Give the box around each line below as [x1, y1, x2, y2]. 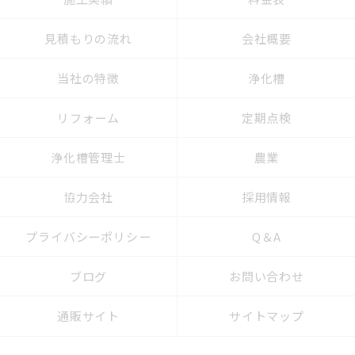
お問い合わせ [228, 268, 305, 284]
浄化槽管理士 [50, 149, 127, 166]
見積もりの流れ [44, 30, 133, 47]
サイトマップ [228, 307, 305, 324]
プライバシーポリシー [25, 228, 152, 245]
